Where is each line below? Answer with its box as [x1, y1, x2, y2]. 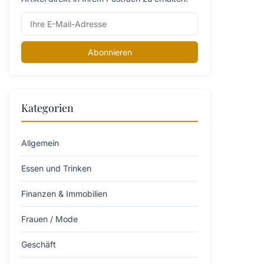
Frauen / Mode [21, 214, 78, 224]
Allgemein [21, 138, 59, 148]
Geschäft [21, 239, 56, 249]
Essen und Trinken [21, 163, 91, 173]
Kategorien [21, 101, 74, 115]
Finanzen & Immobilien [21, 189, 107, 199]
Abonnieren [87, 47, 132, 57]
